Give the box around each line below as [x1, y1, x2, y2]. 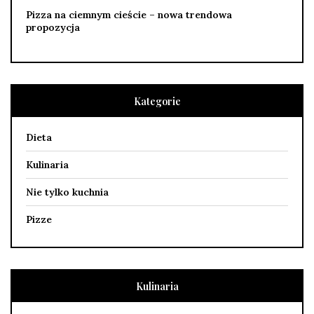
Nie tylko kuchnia [26, 185, 109, 198]
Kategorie [133, 94, 181, 108]
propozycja [26, 20, 80, 34]
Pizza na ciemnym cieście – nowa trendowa [26, 8, 232, 21]
